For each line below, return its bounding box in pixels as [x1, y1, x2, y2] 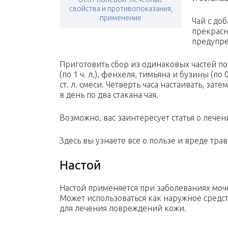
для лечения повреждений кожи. [60, 204, 186, 213]
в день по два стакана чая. [60, 90, 158, 100]
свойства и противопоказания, [69, 5, 173, 13]
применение [100, 14, 141, 22]
